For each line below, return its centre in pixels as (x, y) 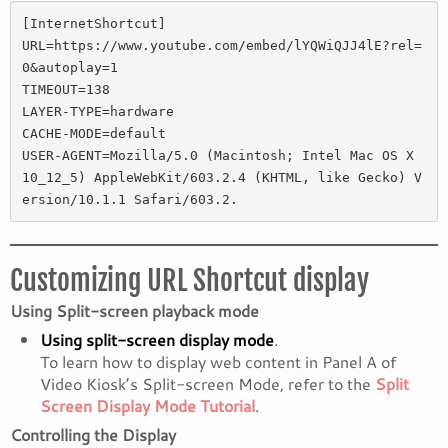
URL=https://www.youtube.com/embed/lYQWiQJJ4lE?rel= (221, 45)
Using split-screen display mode (157, 339)
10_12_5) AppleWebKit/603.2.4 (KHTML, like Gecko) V (221, 177)
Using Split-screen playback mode (134, 310)
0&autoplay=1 (73, 67)
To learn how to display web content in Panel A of (218, 361)
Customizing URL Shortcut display (189, 280)
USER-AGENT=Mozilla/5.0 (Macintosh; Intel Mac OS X (217, 155)
